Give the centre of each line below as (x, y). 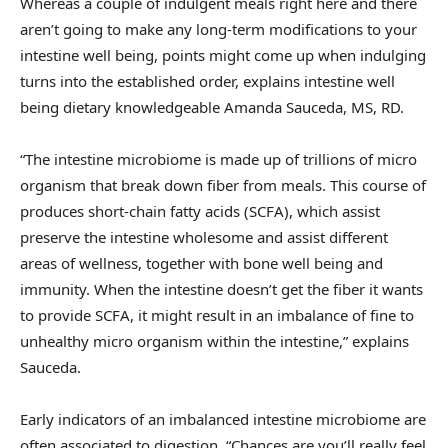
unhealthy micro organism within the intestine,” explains (214, 340)
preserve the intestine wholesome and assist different (204, 236)
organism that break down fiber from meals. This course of (223, 184)
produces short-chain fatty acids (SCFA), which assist (200, 210)
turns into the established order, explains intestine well (207, 80)
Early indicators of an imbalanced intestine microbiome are (223, 418)
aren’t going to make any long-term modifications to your (218, 28)
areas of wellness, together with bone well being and (201, 262)
